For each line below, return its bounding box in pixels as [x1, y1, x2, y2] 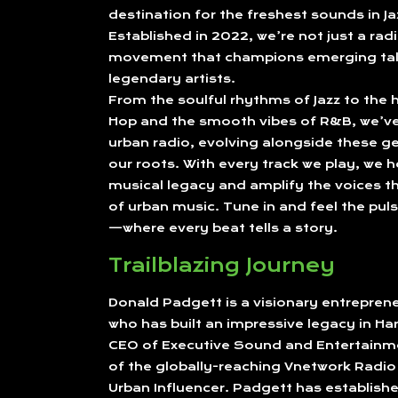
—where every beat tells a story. [108, 220, 338, 235]
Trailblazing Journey [108, 253, 335, 276]
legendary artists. [108, 71, 235, 85]
